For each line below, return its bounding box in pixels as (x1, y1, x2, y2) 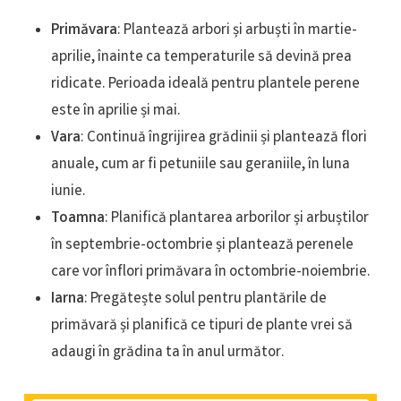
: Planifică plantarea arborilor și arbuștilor (104, 207, 369, 230)
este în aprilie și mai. (50, 99, 181, 123)
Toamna (50, 207, 105, 230)
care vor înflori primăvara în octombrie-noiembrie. (50, 260, 371, 284)
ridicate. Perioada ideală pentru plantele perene (50, 73, 360, 96)
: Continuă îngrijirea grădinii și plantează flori (80, 126, 367, 149)
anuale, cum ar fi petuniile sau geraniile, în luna (50, 153, 350, 176)
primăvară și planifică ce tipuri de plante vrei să (50, 314, 353, 337)
